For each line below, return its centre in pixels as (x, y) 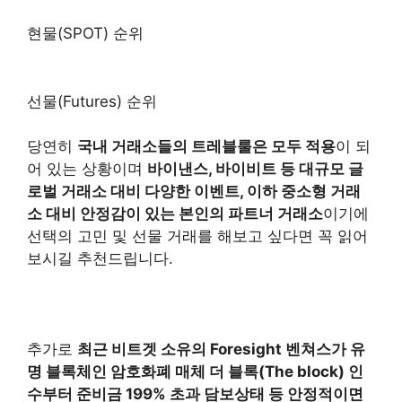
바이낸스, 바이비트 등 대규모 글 (255, 169)
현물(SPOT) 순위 (85, 33)
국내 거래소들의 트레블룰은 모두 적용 (206, 146)
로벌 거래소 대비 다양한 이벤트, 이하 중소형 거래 (194, 191)
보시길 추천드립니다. (100, 258)
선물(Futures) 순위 (92, 101)
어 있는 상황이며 (87, 169)
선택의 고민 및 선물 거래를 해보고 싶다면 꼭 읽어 (197, 236)
